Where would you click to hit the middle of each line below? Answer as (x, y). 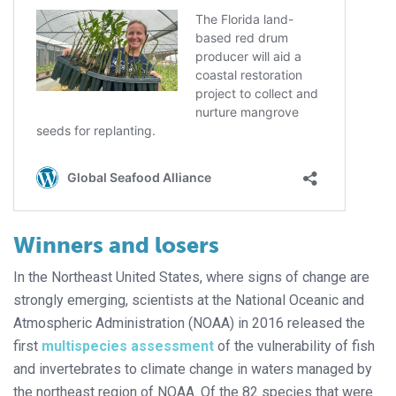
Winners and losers (116, 245)
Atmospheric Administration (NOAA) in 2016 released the (189, 323)
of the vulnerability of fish (294, 346)
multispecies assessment (128, 346)
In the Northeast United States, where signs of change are (191, 277)
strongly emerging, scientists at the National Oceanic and (189, 300)
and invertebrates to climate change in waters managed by (193, 369)
